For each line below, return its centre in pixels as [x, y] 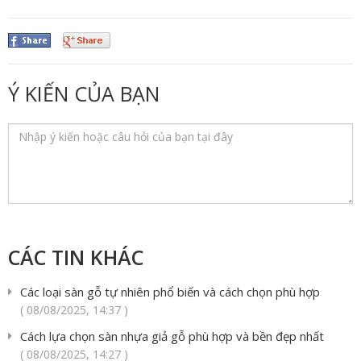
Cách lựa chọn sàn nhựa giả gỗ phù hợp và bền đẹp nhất [172, 336]
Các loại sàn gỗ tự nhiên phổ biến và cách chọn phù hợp [170, 292]
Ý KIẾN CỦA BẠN [84, 94]
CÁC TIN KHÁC [76, 257]
